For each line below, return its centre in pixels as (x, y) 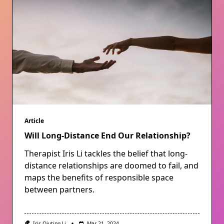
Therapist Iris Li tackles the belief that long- (106, 153)
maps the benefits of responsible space (99, 177)
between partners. (59, 189)
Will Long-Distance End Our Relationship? (107, 135)
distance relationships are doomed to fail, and (111, 165)
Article (34, 121)
